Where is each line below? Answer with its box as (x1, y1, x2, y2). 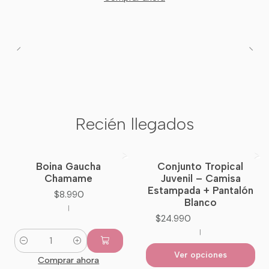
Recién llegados (75, 113, 194, 134)
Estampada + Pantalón (147, 184, 253, 197)
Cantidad (14, 242, 52, 253)
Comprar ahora (38, 254, 100, 265)
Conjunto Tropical (157, 160, 244, 173)
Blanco (184, 196, 217, 209)
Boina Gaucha (36, 160, 101, 173)
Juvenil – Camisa (160, 172, 241, 185)
